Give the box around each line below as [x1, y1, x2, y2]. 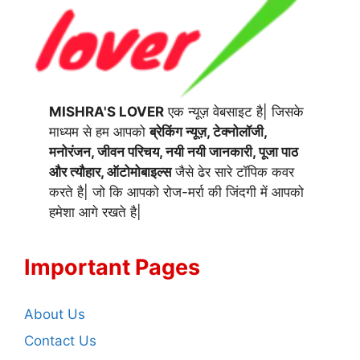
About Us [24, 305, 85, 322]
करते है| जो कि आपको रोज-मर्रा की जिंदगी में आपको [49, 183, 305, 200]
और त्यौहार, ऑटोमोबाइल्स [49, 163, 172, 180]
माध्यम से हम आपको [49, 123, 150, 140]
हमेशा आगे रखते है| [49, 203, 142, 220]
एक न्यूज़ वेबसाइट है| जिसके [164, 103, 305, 120]
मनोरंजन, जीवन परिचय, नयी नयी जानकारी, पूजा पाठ [49, 143, 299, 160]
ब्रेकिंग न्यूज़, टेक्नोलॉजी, [149, 123, 268, 140]
